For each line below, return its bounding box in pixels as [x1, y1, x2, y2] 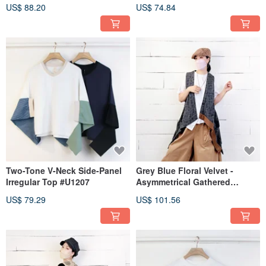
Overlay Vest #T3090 [136, 186, 218, 199]
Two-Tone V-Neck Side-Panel [6, 164, 122, 176]
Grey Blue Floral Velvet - [136, 164, 233, 176]
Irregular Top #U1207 [6, 175, 90, 188]
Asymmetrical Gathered [136, 175, 230, 188]
